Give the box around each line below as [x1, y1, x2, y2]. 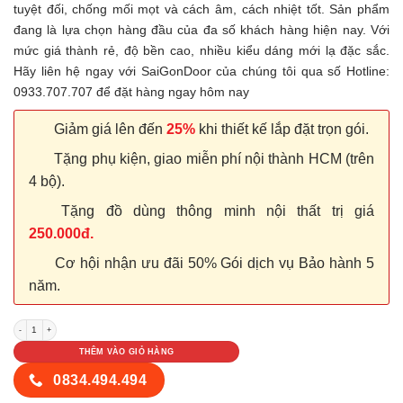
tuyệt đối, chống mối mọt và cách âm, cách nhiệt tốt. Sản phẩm [13, 2, 390, 17]
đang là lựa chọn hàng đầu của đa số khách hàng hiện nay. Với [13, 22, 390, 38]
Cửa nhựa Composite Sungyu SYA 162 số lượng [13, 318, 210, 328]
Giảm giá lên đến [50, 121, 166, 137]
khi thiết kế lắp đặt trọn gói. [195, 121, 369, 137]
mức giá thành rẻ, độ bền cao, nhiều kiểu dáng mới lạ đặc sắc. [13, 43, 390, 58]
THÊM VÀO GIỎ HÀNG [78, 346, 175, 356]
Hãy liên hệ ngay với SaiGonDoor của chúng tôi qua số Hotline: [13, 64, 390, 79]
